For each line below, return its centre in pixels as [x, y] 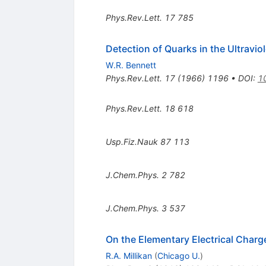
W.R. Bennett [131, 65]
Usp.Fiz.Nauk [132, 141]
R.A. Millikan [129, 255]
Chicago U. [178, 255]
